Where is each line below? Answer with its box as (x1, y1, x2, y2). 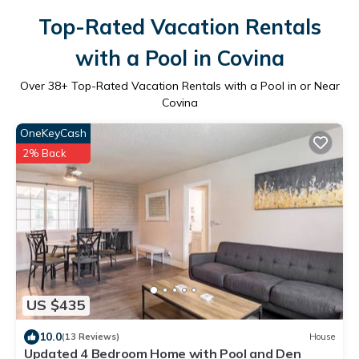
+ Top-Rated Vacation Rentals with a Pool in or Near (60, 78, 340, 93)
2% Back (22, 146, 67, 159)
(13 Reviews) (62, 331, 119, 343)
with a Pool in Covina (75, 44, 284, 71)
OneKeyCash (20, 125, 87, 140)
